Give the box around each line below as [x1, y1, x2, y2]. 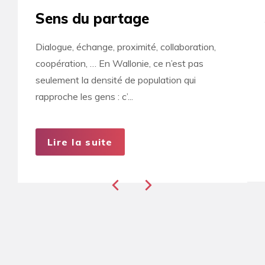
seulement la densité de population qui [35, 74, 196, 86]
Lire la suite [47, 136, 113, 148]
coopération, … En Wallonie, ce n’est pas [35, 57, 203, 70]
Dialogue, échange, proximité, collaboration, [35, 41, 216, 53]
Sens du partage [35, 9, 149, 28]
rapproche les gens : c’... [35, 91, 133, 103]
